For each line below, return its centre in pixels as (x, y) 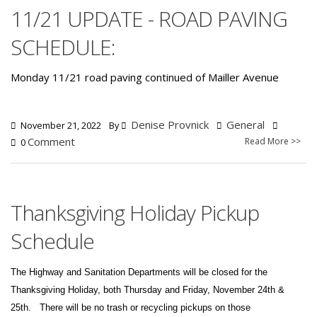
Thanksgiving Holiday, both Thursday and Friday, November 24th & (148, 289)
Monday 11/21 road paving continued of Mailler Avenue (145, 77)
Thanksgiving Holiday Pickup (135, 212)
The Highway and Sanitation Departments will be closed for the (139, 272)
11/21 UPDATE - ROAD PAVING (149, 18)
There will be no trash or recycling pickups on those (145, 307)
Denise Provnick (170, 124)
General (246, 124)
